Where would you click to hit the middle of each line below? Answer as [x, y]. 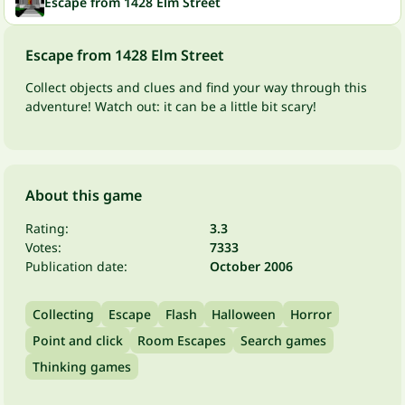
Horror [311, 314]
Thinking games [82, 366]
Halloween [244, 314]
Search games [283, 340]
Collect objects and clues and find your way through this [196, 87]
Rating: [47, 228]
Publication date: [76, 266]
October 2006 [251, 266]
